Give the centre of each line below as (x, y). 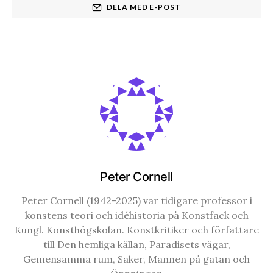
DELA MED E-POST (144, 7)
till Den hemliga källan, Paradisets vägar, (136, 244)
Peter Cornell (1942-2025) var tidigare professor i (136, 200)
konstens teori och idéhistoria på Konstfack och (136, 215)
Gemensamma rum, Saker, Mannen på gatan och (136, 259)
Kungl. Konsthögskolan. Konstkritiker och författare (136, 229)
